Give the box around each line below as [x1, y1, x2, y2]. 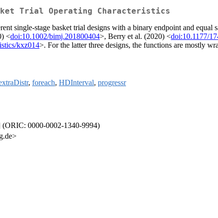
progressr [98, 78, 126, 87]
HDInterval [59, 78, 94, 87]
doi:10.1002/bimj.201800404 [10, 32, 100, 41]
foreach [32, 78, 55, 87]
